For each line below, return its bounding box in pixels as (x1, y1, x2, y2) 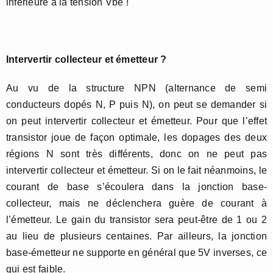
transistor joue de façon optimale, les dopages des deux (6, 132, 267, 143)
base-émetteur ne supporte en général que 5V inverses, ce (6, 247, 267, 258)
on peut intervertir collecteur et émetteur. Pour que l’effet (6, 116, 267, 126)
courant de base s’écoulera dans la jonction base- (6, 182, 267, 192)
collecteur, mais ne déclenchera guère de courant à (6, 198, 267, 208)
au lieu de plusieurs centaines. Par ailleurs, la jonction (6, 231, 267, 241)
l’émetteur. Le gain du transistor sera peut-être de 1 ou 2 (6, 214, 267, 225)
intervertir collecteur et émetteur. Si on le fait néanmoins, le (6, 165, 267, 175)
